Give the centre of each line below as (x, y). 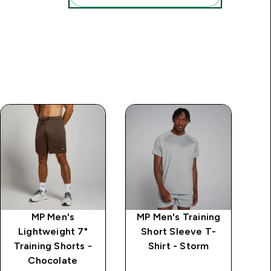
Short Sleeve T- (179, 231)
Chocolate (53, 260)
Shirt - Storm (178, 246)
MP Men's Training (178, 217)
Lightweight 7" (53, 231)
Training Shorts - (53, 246)
